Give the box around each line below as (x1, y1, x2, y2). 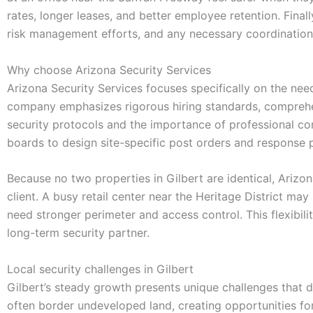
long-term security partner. (7, 226, 150, 240)
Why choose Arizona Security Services (7, 62, 211, 77)
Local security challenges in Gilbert (7, 262, 194, 277)
